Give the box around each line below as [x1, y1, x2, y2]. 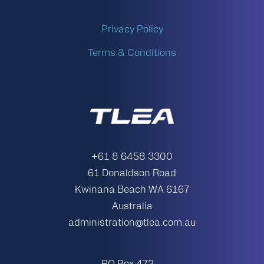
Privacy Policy [101, 25, 163, 35]
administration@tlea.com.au [68, 219, 196, 229]
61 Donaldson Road [88, 169, 176, 179]
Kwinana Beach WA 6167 [75, 186, 189, 196]
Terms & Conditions [88, 49, 176, 59]
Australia [111, 202, 153, 212]
